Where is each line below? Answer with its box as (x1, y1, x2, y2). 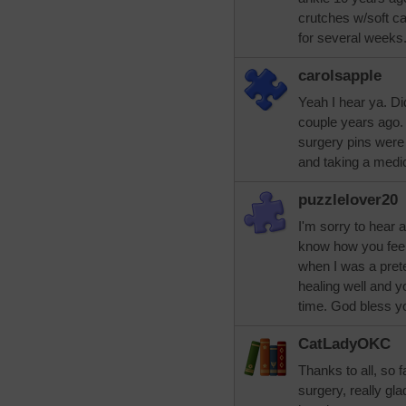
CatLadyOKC (298, 335, 391, 353)
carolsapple (298, 67, 382, 84)
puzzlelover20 (298, 191, 398, 208)
